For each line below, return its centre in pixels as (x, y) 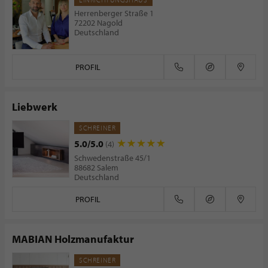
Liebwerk (35, 107)
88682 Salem (96, 167)
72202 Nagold (98, 23)
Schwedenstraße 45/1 (112, 158)
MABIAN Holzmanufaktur (73, 239)
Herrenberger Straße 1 (114, 13)
